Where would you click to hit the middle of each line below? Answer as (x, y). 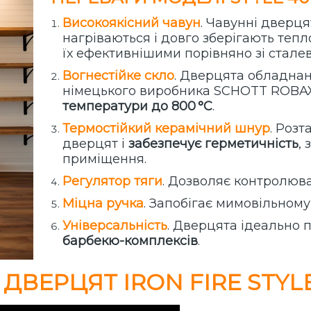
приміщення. (104, 159)
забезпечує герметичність (213, 144)
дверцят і (95, 144)
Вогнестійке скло (118, 76)
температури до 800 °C (137, 107)
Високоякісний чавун (132, 23)
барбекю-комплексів (130, 241)
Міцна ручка (103, 204)
